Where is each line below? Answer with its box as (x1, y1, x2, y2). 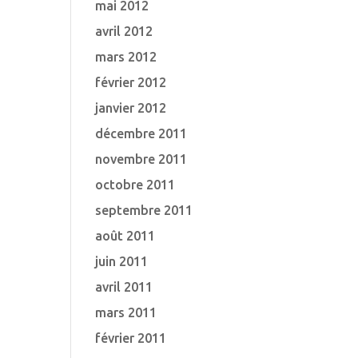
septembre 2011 (95, 203, 193, 217)
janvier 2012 (95, 101, 167, 115)
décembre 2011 (95, 126, 188, 141)
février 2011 (95, 331, 167, 345)
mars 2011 (95, 305, 157, 320)
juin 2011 (95, 254, 149, 268)
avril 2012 (95, 24, 153, 38)
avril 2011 (95, 280, 153, 294)
